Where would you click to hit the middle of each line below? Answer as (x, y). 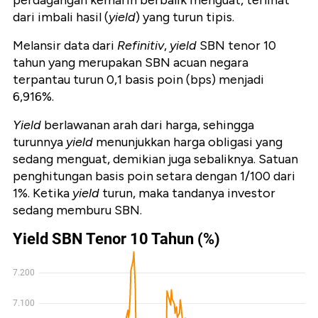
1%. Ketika (43, 193)
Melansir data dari (65, 46)
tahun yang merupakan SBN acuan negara (131, 63)
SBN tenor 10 (236, 46)
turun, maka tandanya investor (187, 193)
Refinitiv (141, 46)
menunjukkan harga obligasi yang (188, 142)
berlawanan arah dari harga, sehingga (148, 125)
